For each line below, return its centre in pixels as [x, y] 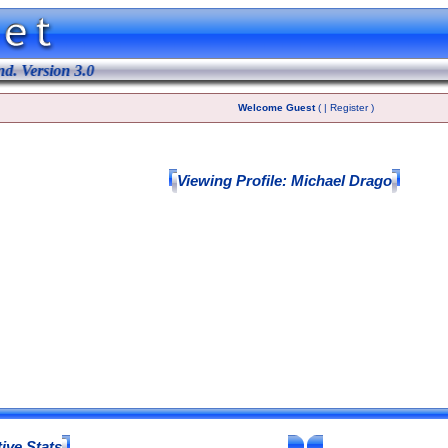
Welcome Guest [276, 107]
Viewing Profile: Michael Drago [284, 181]
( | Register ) [344, 107]
